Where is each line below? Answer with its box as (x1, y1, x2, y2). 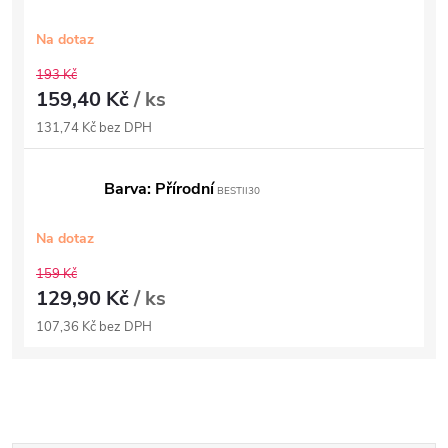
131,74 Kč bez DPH (36, 119, 152, 137)
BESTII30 (214, 184, 260, 198)
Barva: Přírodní (104, 178, 214, 200)
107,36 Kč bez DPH (36, 318, 152, 336)
